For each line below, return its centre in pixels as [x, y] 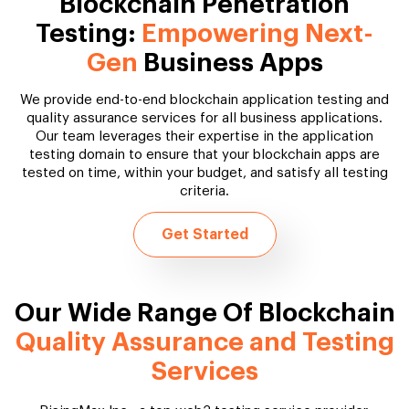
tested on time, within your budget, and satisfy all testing [204, 173]
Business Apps [230, 63]
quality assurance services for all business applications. [204, 118]
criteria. [204, 191]
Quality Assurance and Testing [204, 342]
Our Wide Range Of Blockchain [204, 313]
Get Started [204, 234]
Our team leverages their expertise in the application [204, 136]
